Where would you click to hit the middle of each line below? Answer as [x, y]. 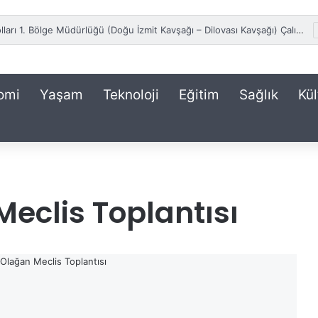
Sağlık [259, 95]
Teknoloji [131, 95]
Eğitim [199, 95]
